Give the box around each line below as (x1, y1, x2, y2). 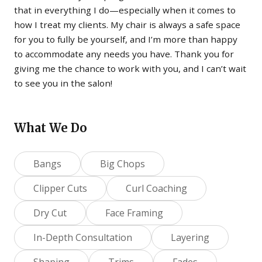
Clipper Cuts (33, 181, 87, 195)
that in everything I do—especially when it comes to (14, 4, 236, 16)
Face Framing (105, 206, 163, 219)
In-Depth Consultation (33, 230, 132, 244)
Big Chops (100, 157, 145, 170)
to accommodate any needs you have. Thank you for (14, 47, 234, 60)
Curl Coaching (126, 181, 187, 195)
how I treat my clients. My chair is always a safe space (14, 18, 240, 30)
